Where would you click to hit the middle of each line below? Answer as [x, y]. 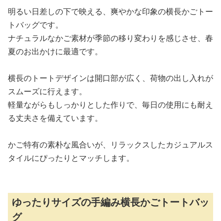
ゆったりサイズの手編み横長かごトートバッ [110, 202]
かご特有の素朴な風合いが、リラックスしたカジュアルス [110, 145]
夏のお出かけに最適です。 [55, 51]
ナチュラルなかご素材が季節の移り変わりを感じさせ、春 [110, 38]
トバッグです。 [36, 25]
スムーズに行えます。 [47, 91]
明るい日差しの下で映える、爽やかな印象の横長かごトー [110, 11]
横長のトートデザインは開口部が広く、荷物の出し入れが [110, 78]
